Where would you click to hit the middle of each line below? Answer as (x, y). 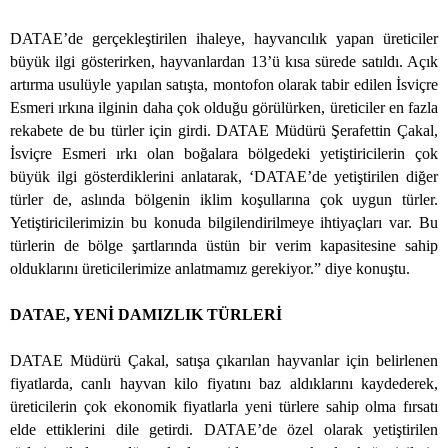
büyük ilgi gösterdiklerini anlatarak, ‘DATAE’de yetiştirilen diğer (224, 177)
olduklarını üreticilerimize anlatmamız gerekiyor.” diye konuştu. (210, 269)
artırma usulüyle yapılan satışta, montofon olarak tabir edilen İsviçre (224, 85)
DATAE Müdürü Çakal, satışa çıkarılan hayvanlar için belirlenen (224, 361)
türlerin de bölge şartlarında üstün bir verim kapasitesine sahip (224, 246)
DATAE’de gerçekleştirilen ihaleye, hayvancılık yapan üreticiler (224, 39)
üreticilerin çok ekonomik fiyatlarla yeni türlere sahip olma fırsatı (224, 407)
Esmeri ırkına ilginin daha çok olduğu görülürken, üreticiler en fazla (224, 108)
